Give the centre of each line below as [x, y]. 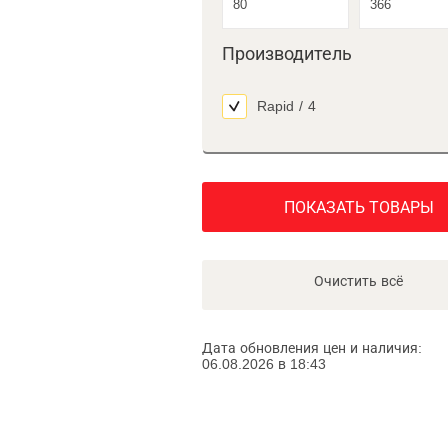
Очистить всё [358, 281]
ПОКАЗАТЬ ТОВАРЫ [358, 207]
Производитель [287, 54]
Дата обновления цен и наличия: [312, 348]
